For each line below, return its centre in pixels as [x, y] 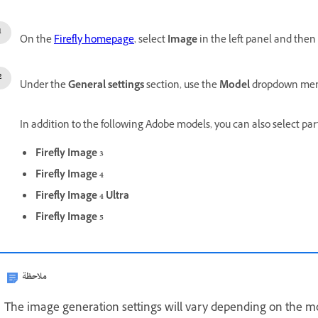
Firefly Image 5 [71, 218]
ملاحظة [34, 277]
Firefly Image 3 [70, 154]
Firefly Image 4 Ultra [82, 197]
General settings [105, 86]
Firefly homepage [94, 41]
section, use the [182, 86]
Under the [43, 86]
